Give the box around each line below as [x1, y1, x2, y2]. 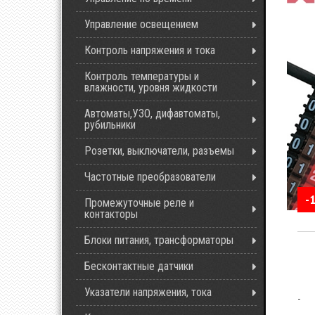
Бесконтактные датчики [84, 259, 193, 273]
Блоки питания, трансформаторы [84, 233, 233, 247]
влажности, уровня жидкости [84, 81, 217, 94]
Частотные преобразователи [84, 170, 216, 184]
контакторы [84, 207, 138, 221]
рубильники [84, 118, 136, 131]
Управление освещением [84, 18, 198, 31]
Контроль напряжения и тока [84, 44, 215, 57]
